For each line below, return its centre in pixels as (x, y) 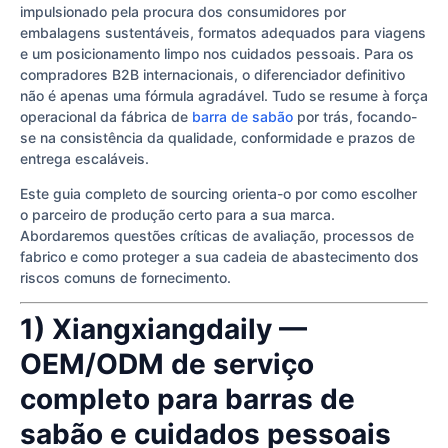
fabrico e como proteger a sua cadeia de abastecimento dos (219, 257)
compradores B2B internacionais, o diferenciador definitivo (212, 74)
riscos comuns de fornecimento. (125, 278)
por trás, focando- (355, 116)
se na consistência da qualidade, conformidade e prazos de (217, 137)
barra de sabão (242, 116)
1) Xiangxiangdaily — (163, 329)
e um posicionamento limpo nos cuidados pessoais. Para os (217, 53)
